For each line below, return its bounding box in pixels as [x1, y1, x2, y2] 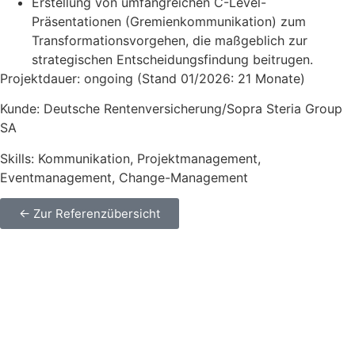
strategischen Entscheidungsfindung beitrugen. [32, 52, 313, 68]
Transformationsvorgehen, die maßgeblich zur [32, 32, 307, 49]
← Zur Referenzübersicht [19, 206, 160, 222]
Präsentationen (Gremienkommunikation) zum [32, 13, 306, 30]
